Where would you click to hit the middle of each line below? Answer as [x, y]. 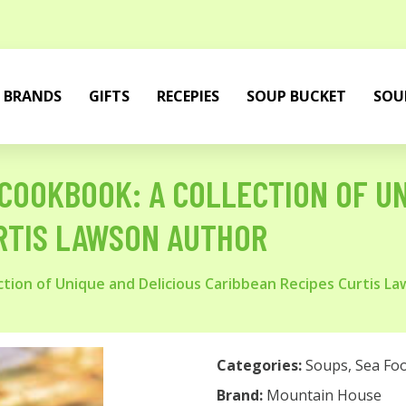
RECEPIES [188, 96]
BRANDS [33, 96]
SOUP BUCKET [296, 96]
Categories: [259, 365]
